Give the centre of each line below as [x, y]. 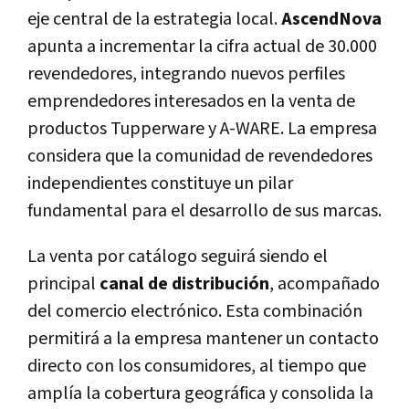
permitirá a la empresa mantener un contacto [203, 338]
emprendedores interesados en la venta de [191, 101]
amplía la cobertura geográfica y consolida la [200, 393]
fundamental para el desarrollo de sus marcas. [204, 210]
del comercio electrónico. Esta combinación [195, 311]
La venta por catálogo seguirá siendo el [178, 256]
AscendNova [331, 19]
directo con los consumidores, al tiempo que [197, 366]
